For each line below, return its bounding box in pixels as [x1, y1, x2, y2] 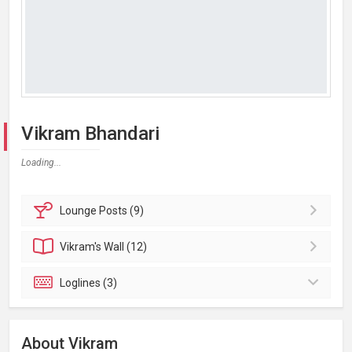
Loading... [21, 157, 61, 168]
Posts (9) [99, 204, 145, 217]
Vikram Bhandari [21, 123, 159, 145]
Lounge [60, 204, 100, 217]
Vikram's [60, 240, 104, 253]
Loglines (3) [60, 277, 118, 289]
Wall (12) [104, 240, 148, 253]
